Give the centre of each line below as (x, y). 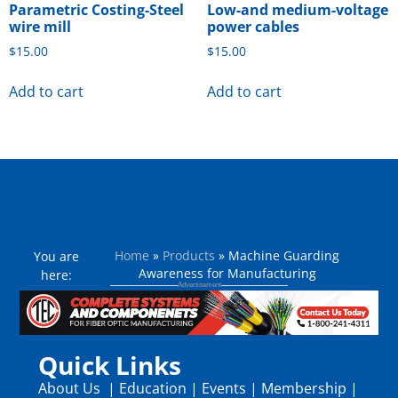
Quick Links (109, 366)
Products (189, 255)
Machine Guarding (284, 255)
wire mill (40, 27)
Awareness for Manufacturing (227, 273)
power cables (253, 27)
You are (57, 256)
